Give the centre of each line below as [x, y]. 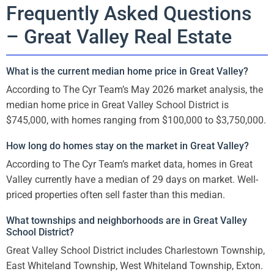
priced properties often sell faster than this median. [116, 195]
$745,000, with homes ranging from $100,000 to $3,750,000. [136, 120]
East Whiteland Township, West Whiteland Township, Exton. [135, 266]
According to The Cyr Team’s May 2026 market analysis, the [135, 90]
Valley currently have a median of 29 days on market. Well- [132, 180]
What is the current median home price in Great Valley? [127, 72]
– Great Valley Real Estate [119, 37]
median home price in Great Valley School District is [117, 105]
